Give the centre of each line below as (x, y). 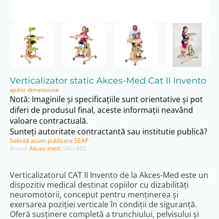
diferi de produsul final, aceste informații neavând (101, 110)
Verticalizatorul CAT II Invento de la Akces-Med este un (109, 175)
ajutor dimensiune (34, 90)
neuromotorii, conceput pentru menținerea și (94, 195)
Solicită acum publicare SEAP (49, 141)
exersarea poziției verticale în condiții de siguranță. (103, 205)
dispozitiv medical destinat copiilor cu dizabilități (99, 185)
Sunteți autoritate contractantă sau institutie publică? (109, 132)
